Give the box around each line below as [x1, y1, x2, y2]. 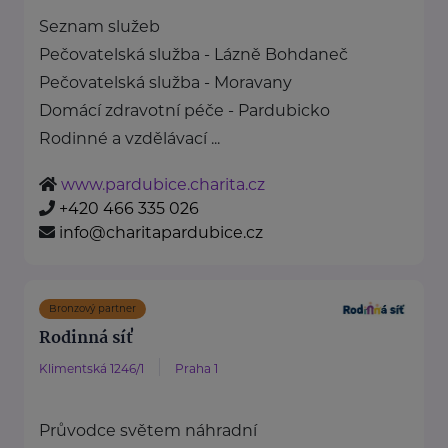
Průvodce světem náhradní [39, 421, 257, 441]
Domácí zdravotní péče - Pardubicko [39, 101, 330, 121]
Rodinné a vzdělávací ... [39, 129, 220, 149]
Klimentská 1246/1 [39, 361, 144, 377]
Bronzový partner [49, 302, 136, 316]
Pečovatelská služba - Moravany [39, 73, 292, 93]
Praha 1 [175, 361, 218, 377]
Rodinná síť [39, 325, 133, 353]
